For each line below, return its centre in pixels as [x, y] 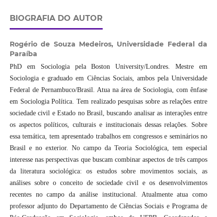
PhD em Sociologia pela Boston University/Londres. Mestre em [108, 67]
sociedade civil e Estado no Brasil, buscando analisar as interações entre [108, 113]
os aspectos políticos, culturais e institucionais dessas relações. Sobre [108, 125]
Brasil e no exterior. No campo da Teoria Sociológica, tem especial [108, 148]
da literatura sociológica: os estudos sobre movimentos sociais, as [108, 171]
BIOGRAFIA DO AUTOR [56, 18]
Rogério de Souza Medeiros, [63, 44]
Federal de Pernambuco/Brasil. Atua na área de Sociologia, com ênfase [108, 90]
